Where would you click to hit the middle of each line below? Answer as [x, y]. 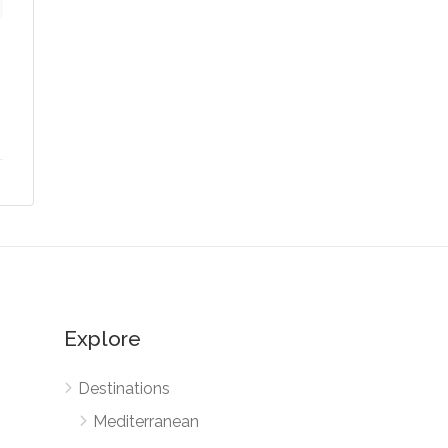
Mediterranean [145, 422]
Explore [102, 339]
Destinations [123, 389]
